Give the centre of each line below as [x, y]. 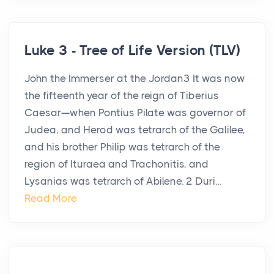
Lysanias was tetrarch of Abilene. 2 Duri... [123, 181]
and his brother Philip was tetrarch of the [122, 147]
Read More [51, 198]
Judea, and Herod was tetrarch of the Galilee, [135, 130]
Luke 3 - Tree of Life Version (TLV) [132, 51]
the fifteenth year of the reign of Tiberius [122, 96]
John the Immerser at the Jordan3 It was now [135, 79]
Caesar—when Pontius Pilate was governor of [135, 113]
